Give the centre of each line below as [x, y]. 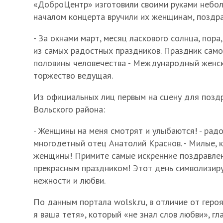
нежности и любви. [69, 180]
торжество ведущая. [73, 75]
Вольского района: [69, 109]
